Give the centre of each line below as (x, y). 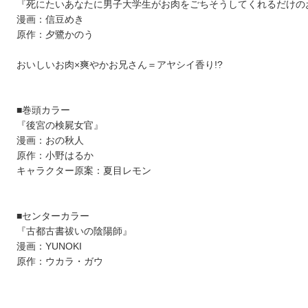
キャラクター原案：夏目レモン (84, 171)
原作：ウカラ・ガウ (60, 262)
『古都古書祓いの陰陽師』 (74, 231)
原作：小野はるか (55, 156)
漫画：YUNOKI (49, 246)
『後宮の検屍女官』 (60, 125)
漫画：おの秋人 (50, 141)
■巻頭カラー (43, 110)
